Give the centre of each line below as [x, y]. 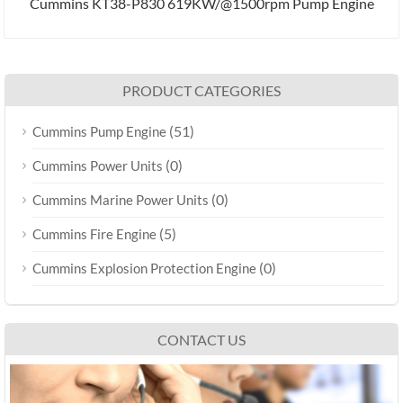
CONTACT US [201, 339]
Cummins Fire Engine [94, 233]
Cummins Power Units [98, 165]
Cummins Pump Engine [99, 131]
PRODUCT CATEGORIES [201, 90]
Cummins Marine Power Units [121, 199]
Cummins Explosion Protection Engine [144, 268]
